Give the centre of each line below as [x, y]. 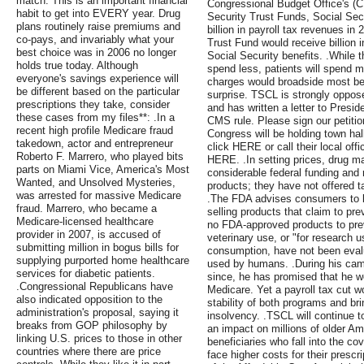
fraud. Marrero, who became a [87, 209]
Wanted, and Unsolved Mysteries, [96, 183]
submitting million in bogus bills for [97, 248]
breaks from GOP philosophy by [92, 326]
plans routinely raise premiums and [98, 27]
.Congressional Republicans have [95, 287]
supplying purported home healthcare [103, 261]
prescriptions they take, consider [93, 105]
